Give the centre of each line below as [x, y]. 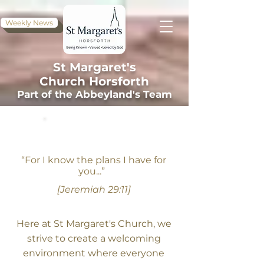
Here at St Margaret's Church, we [94, 224]
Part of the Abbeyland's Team [94, 94]
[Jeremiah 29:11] [94, 189]
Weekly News [29, 23]
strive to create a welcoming [94, 238]
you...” [94, 171]
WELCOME [94, 133]
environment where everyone [94, 253]
